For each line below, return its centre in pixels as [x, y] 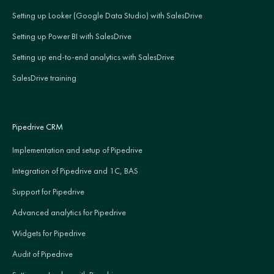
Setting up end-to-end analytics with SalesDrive [93, 57]
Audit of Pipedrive [43, 254]
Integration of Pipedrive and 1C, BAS [75, 170]
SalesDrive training [44, 77]
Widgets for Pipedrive [49, 233]
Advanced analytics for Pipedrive [69, 212]
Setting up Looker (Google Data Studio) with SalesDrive [107, 15]
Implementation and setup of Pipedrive [77, 150]
